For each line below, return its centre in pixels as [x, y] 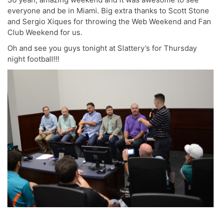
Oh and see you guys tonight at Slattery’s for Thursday [102, 48]
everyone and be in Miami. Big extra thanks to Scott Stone [108, 11]
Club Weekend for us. [45, 33]
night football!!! [33, 59]
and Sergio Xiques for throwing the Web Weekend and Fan [109, 22]
